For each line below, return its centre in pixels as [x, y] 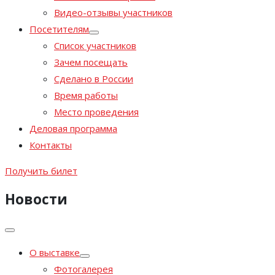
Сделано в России [94, 79]
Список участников [95, 45]
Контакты [51, 145]
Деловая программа [73, 128]
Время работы [86, 95]
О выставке [55, 253]
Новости [36, 199]
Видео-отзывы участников [113, 12]
